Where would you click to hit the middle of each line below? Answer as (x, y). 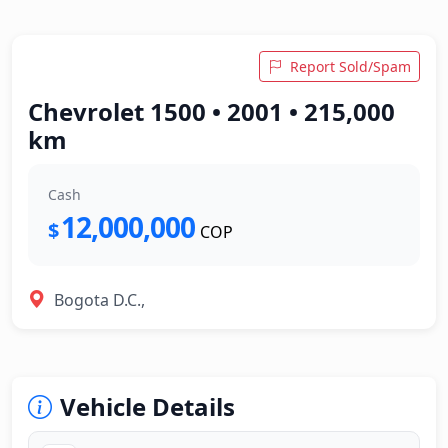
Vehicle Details (147, 406)
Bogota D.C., (99, 299)
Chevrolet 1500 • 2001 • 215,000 (211, 111)
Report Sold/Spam (350, 66)
